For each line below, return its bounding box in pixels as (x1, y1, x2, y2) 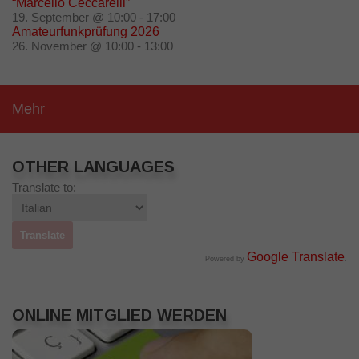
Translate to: (12, 180, 76, 195)
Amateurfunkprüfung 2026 (12, 25, 159, 39)
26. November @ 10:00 (12, 39, 134, 54)
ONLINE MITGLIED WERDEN (12, 306, 227, 325)
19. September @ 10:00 (12, 10, 136, 25)
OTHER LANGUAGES (12, 158, 175, 176)
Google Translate (247, 250, 345, 264)
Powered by (205, 255, 247, 264)
